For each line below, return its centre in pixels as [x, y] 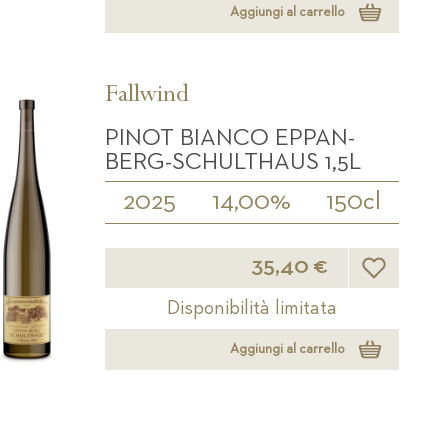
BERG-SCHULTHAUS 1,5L [233, 161]
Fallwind [147, 96]
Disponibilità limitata [252, 307]
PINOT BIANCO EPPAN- [230, 137]
